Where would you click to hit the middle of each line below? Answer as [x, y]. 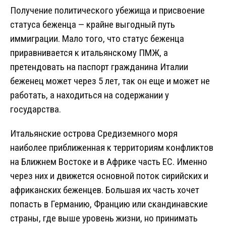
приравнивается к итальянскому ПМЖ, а [89, 53]
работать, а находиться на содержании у [90, 95]
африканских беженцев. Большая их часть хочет [105, 190]
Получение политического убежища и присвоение [107, 11]
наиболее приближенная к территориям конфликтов [112, 148]
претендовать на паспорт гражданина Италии [99, 67]
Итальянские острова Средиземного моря [94, 134]
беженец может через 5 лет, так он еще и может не [110, 81]
